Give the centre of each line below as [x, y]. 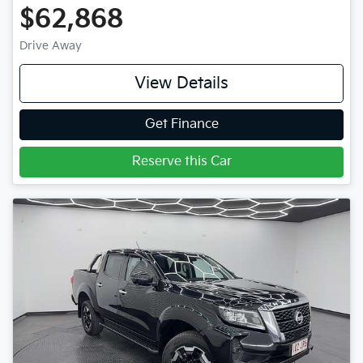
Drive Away [51, 45]
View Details [181, 83]
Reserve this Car [181, 161]
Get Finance [181, 124]
